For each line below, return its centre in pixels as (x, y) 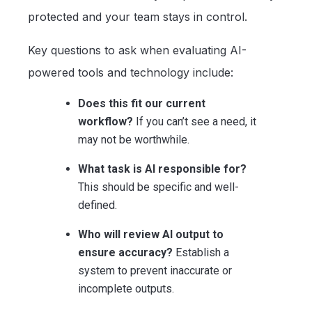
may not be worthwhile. (134, 139)
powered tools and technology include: (131, 72)
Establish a (202, 252)
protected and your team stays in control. (138, 16)
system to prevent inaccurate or (155, 270)
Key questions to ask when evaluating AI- (137, 50)
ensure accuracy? (127, 252)
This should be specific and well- (158, 187)
